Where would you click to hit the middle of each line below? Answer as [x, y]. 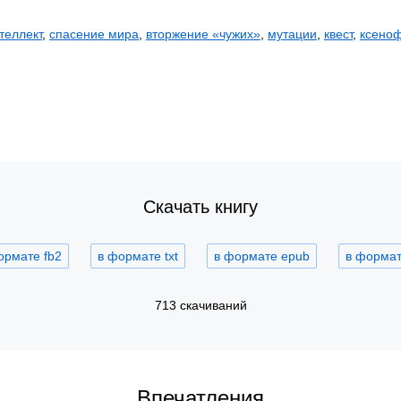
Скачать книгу [200, 207]
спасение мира [94, 34]
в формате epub [262, 256]
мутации [292, 34]
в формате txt [138, 256]
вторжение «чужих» [203, 34]
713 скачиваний [200, 305]
